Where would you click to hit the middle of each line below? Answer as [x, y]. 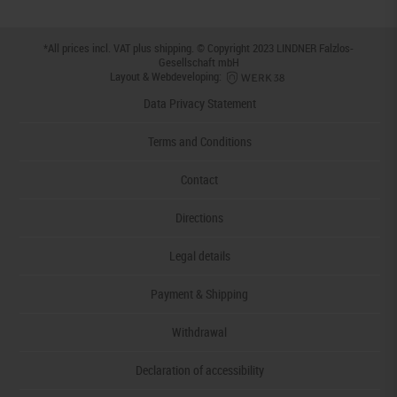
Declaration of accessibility [199, 370]
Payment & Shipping [200, 293]
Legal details [199, 255]
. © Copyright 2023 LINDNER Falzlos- [272, 48]
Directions [200, 217]
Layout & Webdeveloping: [167, 77]
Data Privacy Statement [199, 103]
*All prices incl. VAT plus [99, 48]
